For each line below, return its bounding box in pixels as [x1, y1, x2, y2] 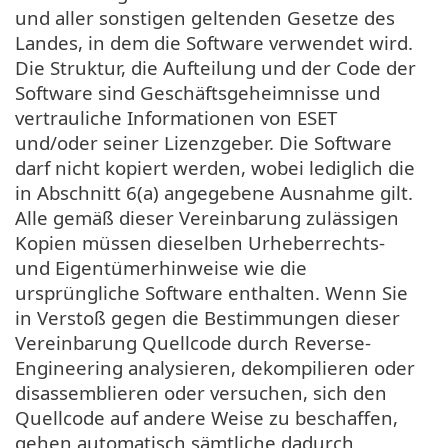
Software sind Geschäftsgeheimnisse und [15, 79, 380, 105]
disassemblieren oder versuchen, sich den [15, 379, 387, 405]
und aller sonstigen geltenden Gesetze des [15, 4, 395, 30]
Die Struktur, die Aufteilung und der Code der [15, 54, 416, 80]
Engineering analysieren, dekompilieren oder [15, 354, 415, 380]
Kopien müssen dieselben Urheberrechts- [15, 229, 385, 255]
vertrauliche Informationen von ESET [15, 104, 337, 130]
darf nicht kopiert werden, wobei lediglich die [15, 154, 415, 180]
